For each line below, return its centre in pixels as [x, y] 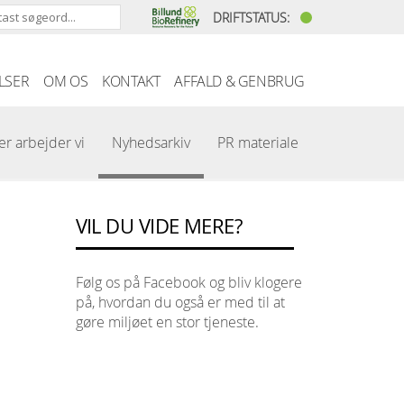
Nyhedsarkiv [151, 142]
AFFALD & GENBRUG [239, 81]
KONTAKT [131, 81]
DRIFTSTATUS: [253, 18]
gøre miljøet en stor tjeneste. [167, 322]
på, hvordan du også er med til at [180, 302]
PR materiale [258, 142]
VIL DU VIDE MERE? [159, 226]
